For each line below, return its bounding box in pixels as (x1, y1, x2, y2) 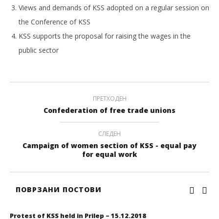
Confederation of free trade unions (44, 106, 175, 115)
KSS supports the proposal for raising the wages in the (19, 31, 191, 41)
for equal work (82, 150, 137, 159)
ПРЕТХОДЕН (92, 94, 127, 103)
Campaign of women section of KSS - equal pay (22, 141, 197, 150)
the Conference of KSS (19, 17, 90, 26)
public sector (19, 45, 59, 55)
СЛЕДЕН (98, 130, 121, 138)
